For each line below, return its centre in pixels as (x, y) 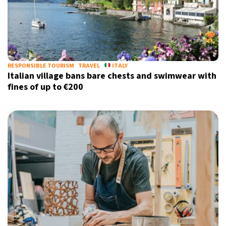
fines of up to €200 (46, 87)
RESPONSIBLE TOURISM (41, 66)
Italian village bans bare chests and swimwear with (112, 76)
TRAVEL (89, 66)
